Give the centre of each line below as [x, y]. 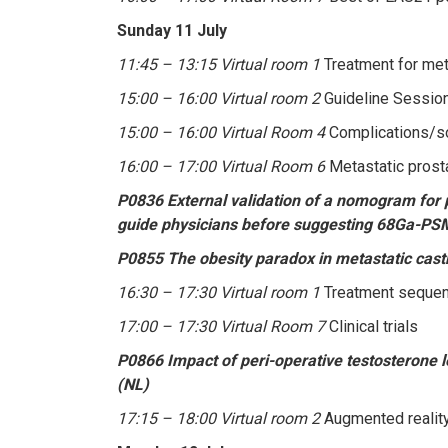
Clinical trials [371, 326]
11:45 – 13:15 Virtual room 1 [218, 64]
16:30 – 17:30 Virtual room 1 [218, 292]
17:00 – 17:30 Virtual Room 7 [221, 326]
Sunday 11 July [172, 30]
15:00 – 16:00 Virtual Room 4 [221, 132]
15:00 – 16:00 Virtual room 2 [218, 98]
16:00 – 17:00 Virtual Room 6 [221, 166]
